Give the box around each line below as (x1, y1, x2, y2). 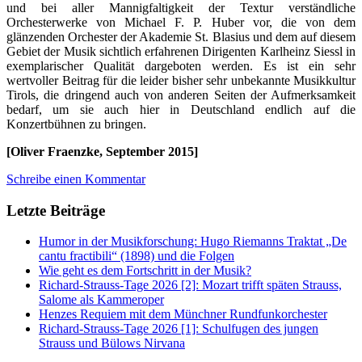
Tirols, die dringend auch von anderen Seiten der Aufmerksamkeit (6, 87, 356, 102)
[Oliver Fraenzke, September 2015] (6, 144, 198, 158)
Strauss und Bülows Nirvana (39, 336, 185, 351)
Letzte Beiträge (6, 201, 105, 219)
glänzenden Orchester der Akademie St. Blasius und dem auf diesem (6, 29, 356, 44)
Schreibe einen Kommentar (6, 171, 145, 186)
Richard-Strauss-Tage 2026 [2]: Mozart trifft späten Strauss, (39, 278, 342, 293)
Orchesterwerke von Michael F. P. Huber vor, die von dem (6, 15, 356, 29)
